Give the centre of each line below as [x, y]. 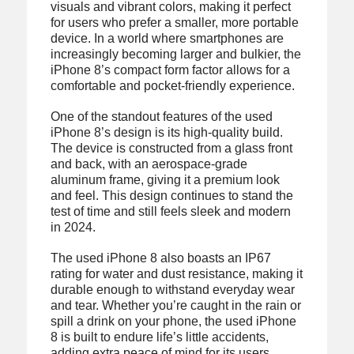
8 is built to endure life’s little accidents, [159, 337]
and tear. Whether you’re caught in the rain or [175, 306]
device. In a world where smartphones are [167, 38]
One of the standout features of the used [161, 117]
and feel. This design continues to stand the [171, 196]
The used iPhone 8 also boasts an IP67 [160, 258]
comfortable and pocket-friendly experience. [172, 85]
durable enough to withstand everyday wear [172, 290]
